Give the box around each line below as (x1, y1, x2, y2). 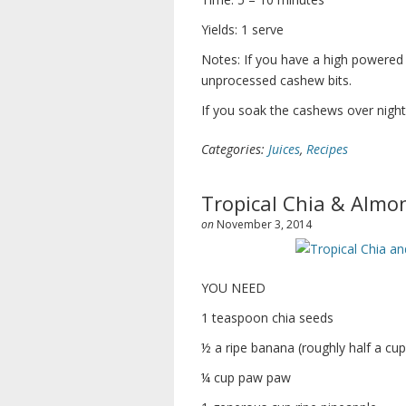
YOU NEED (201, 279, 266, 296)
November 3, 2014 (217, 217, 312, 232)
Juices (268, 140, 300, 158)
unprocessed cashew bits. (201, 72, 352, 89)
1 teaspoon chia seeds (201, 309, 333, 326)
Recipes (306, 140, 348, 158)
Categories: (201, 140, 268, 158)
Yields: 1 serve (201, 21, 284, 38)
